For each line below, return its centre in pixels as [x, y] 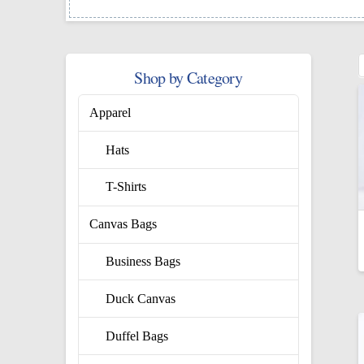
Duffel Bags [137, 336]
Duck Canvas [141, 298]
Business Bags [143, 262]
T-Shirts [126, 187]
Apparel [110, 112]
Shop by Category [188, 77]
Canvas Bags [123, 224]
